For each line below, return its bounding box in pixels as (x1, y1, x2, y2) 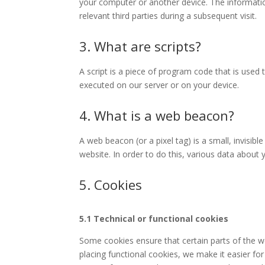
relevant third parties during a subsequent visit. (79, 9, 257, 21)
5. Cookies (79, 175, 143, 193)
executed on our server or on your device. (79, 79, 240, 91)
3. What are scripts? (79, 37, 202, 55)
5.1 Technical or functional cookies (79, 212, 229, 224)
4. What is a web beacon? (79, 106, 235, 124)
